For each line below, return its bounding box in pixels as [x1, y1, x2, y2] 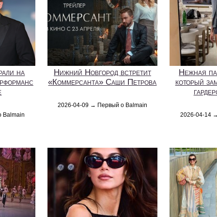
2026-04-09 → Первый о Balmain [57, 101, 147, 108]
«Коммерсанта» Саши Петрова [48, 77, 157, 87]
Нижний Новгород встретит [53, 67, 151, 77]
